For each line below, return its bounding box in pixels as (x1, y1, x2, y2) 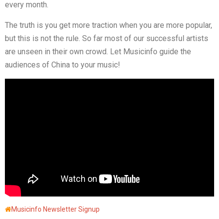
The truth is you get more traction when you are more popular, (5, 21, 212, 30)
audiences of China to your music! (5, 60, 120, 70)
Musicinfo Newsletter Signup (11, 205, 100, 213)
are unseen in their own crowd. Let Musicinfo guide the (5, 47, 191, 57)
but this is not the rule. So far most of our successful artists (5, 34, 208, 44)
